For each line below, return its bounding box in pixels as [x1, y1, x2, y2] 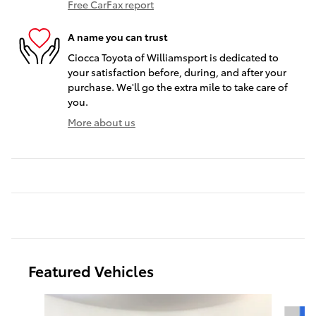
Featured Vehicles [28, 260, 154, 281]
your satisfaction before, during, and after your [68, 65, 286, 80]
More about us [68, 115, 135, 130]
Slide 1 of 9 [11, 293, 60, 308]
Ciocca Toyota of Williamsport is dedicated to [68, 50, 279, 65]
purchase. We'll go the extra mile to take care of [68, 80, 288, 95]
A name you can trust [68, 29, 168, 44]
